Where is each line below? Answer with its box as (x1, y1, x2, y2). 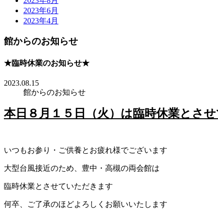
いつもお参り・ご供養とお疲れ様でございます (4, 145, 167, 154)
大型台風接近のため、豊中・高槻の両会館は (4, 163, 160, 172)
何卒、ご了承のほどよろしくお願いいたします (4, 200, 167, 208)
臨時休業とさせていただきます (4, 182, 113, 190)
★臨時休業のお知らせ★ (4, 58, 90, 67)
